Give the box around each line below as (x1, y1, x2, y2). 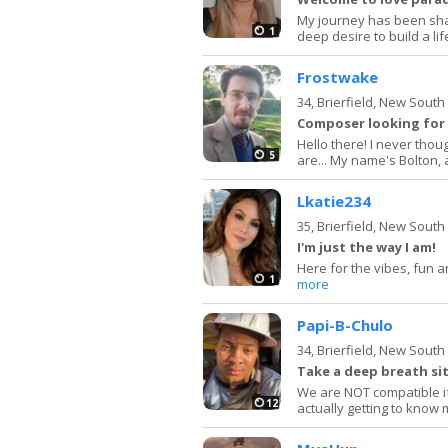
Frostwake (297, 66, 378, 87)
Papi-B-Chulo (297, 314, 393, 335)
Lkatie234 (297, 190, 371, 211)
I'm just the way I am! (297, 237, 436, 256)
